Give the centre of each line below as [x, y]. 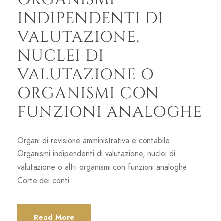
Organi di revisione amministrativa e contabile [93, 140]
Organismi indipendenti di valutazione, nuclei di [96, 154]
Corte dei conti [43, 180]
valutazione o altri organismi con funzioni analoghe [102, 167]
